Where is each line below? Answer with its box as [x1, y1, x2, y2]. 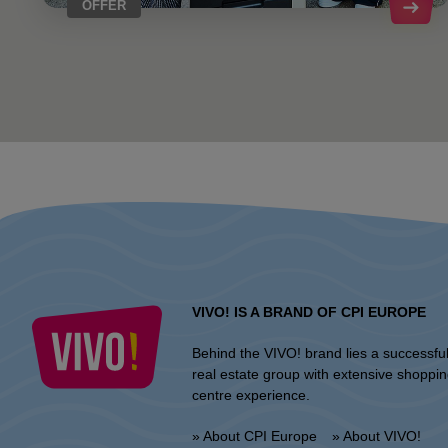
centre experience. [192, 386, 310, 403]
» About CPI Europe [192, 427, 317, 444]
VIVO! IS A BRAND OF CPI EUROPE [192, 303, 426, 320]
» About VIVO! [332, 427, 421, 444]
